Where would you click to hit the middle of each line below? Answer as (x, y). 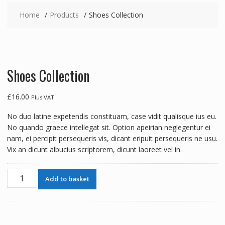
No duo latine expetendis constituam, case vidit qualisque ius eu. (111, 117)
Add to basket (68, 179)
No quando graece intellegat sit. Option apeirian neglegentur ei (108, 128)
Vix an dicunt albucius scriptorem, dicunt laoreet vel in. (94, 150)
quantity (19, 196)
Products (64, 15)
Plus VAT (42, 97)
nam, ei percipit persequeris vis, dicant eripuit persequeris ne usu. (112, 139)
